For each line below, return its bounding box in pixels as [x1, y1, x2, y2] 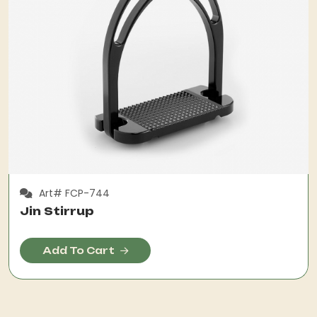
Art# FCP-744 [36, 186, 110, 200]
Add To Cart [42, 244, 115, 256]
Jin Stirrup [20, 204, 94, 218]
